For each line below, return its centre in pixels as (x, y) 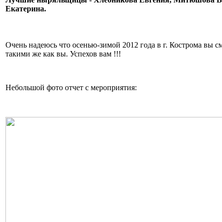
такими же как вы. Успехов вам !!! (63, 54)
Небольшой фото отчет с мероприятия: (71, 88)
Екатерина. (26, 9)
